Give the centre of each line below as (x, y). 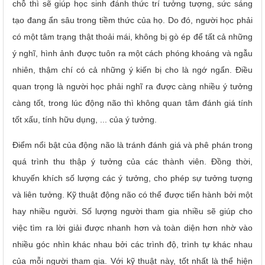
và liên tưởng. (40, 194)
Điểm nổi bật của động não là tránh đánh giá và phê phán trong (132, 145)
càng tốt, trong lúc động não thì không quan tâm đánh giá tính (132, 103)
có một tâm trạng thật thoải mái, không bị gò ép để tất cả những (132, 36)
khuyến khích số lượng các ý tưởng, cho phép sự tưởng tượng (132, 178)
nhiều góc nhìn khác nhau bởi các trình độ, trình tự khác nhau (132, 244)
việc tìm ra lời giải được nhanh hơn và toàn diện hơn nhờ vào (132, 227)
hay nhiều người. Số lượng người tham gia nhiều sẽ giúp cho (132, 211)
